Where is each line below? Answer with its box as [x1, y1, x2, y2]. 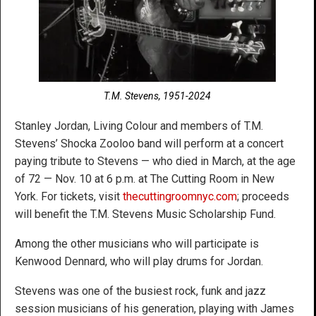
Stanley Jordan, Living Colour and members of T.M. [15, 119, 263, 133]
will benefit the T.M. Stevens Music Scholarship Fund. [15, 207, 276, 221]
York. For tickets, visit [15, 189, 123, 203]
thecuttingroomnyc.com [123, 189, 237, 203]
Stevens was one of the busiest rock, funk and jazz [15, 284, 266, 298]
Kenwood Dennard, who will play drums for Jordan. [15, 254, 263, 268]
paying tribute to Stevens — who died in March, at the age [15, 154, 296, 168]
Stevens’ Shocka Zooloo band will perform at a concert [15, 136, 284, 150]
